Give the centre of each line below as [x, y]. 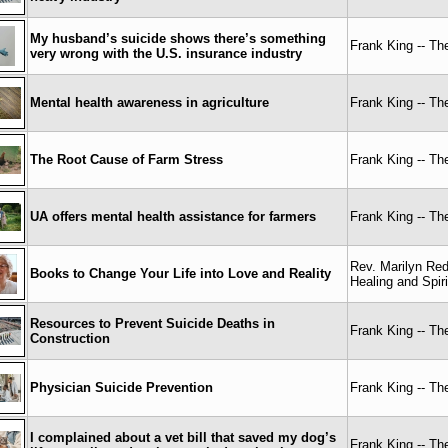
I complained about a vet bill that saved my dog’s [183, 437]
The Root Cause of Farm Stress [126, 159]
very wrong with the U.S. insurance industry [166, 53]
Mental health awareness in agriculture [149, 102]
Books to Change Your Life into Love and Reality [180, 273]
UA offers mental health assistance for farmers [173, 216]
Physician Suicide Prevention [121, 387]
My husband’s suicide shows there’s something [178, 38]
